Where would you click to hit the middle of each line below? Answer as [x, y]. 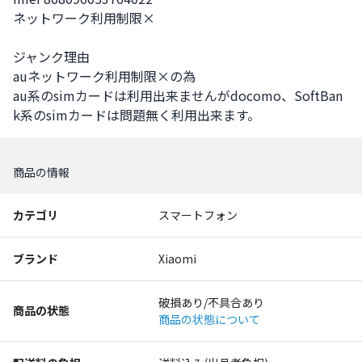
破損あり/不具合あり [211, 302]
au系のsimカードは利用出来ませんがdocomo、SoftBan [178, 95]
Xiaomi [177, 259]
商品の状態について [209, 319]
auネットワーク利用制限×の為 [104, 76]
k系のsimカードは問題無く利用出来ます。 [137, 115]
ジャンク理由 [51, 57]
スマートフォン [198, 215]
